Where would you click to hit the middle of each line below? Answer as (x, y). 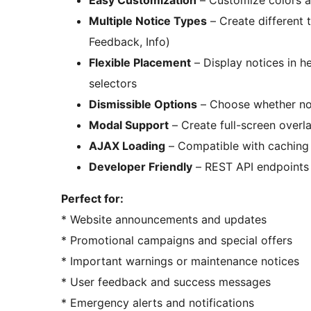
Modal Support (129, 125)
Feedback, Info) (129, 42)
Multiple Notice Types (148, 21)
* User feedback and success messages (166, 282)
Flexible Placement (140, 63)
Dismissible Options (143, 104)
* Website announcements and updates (164, 220)
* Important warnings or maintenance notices (180, 261)
